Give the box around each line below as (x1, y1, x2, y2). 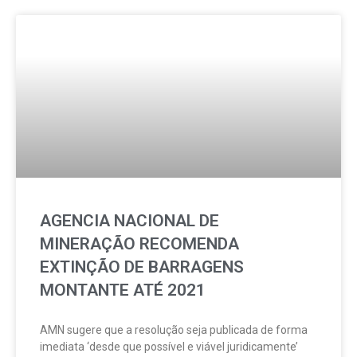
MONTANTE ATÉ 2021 (40, 280, 206, 300)
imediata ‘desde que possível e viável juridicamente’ (40, 340, 298, 353)
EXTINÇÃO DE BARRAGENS (40, 257, 244, 277)
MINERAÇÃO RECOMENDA (40, 234, 239, 253)
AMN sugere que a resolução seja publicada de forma (40, 324, 308, 336)
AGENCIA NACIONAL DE (40, 211, 219, 230)
